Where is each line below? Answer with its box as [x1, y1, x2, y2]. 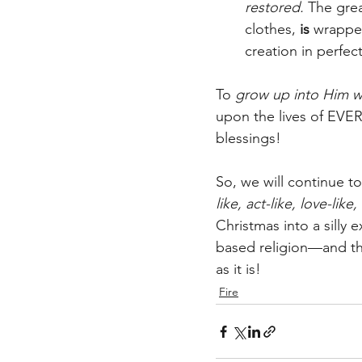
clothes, [245, 20, 296, 39]
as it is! [216, 260, 269, 279]
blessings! [216, 129, 289, 148]
